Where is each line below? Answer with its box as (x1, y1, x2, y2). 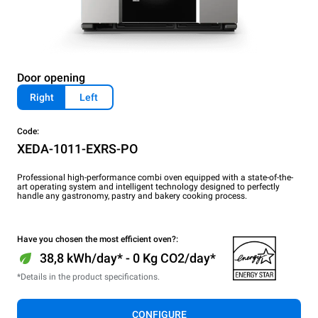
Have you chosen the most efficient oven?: (17, 234, 178, 244)
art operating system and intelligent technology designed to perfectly (17, 182, 280, 192)
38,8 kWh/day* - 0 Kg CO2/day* (40, 251, 216, 265)
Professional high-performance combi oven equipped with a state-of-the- (17, 172, 293, 182)
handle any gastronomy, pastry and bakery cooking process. (17, 191, 247, 201)
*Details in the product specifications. (17, 272, 160, 282)
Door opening (17, 71, 85, 84)
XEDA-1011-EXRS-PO (17, 141, 138, 156)
